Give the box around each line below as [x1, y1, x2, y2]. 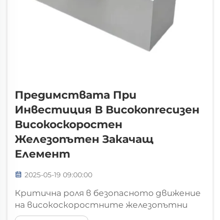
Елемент [15, 147, 70, 161]
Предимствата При [15, 88, 137, 102]
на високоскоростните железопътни [15, 199, 188, 210]
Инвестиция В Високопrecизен [15, 103, 199, 116]
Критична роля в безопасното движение [15, 188, 201, 198]
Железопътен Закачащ [15, 132, 154, 146]
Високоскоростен [15, 117, 122, 131]
